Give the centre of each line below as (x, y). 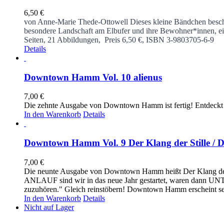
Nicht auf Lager (49, 207)
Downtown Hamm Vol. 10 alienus (93, 77)
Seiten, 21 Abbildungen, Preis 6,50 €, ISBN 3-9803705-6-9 (119, 39)
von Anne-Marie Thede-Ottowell (76, 21)
